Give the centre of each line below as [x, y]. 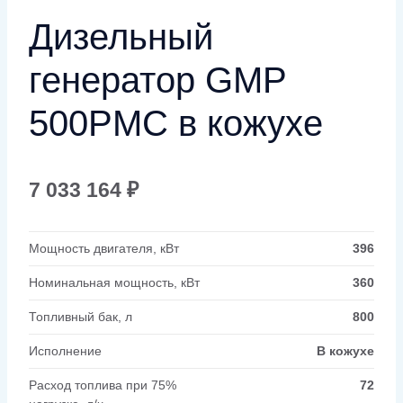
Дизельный [121, 36]
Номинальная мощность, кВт [114, 282]
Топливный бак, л [81, 316]
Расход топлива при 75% [103, 385]
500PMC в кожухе [176, 123]
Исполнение [65, 350]
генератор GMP [157, 80]
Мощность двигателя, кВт [104, 248]
